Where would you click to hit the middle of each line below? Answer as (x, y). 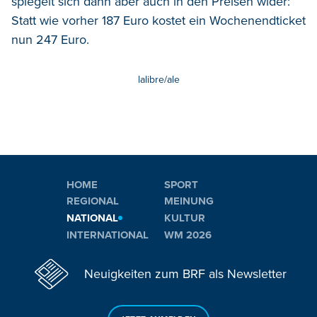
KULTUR (185, 218)
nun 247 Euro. (50, 39)
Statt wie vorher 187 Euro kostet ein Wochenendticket (158, 20)
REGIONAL (93, 201)
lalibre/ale (158, 79)
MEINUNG (189, 201)
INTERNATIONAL (108, 235)
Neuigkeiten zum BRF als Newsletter (185, 274)
